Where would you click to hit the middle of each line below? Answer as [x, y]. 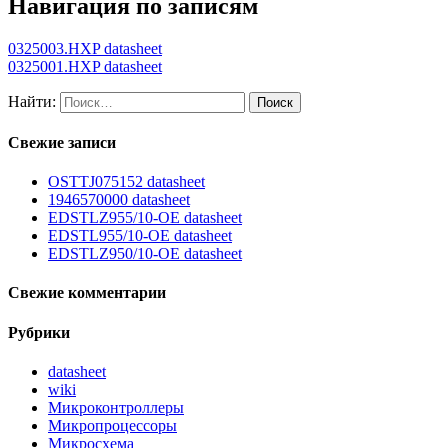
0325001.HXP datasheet [85, 66]
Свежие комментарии [87, 293]
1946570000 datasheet [119, 200]
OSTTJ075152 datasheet [126, 182]
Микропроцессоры [112, 426]
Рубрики [39, 332]
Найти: [32, 101]
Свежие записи [62, 142]
